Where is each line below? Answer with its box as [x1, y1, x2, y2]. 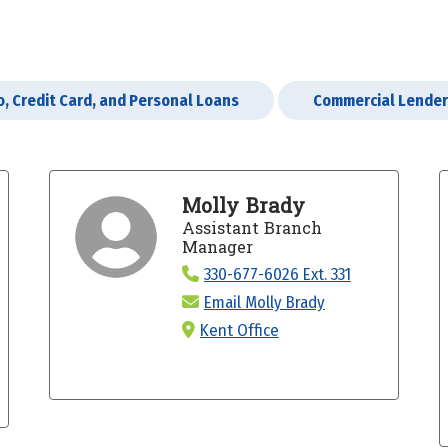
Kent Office [199, 319, 279, 341]
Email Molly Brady [203, 291, 325, 313]
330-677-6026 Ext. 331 [203, 263, 351, 285]
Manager [181, 232, 253, 262]
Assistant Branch [181, 213, 322, 243]
